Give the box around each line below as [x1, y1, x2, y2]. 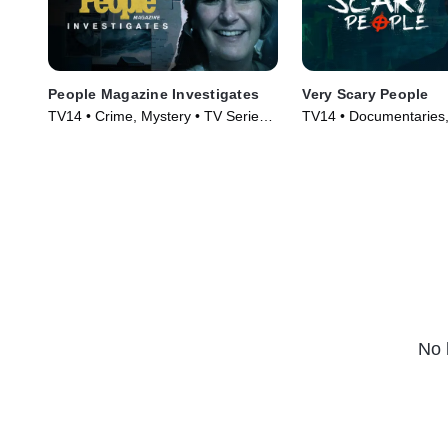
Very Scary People [302, 86, 429, 103]
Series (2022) [302, 128, 389, 145]
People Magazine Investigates [48, 86, 259, 103]
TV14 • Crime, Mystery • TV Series [48, 108, 266, 125]
